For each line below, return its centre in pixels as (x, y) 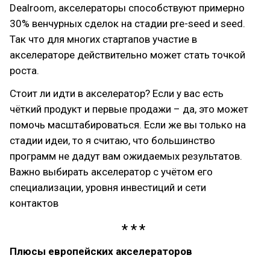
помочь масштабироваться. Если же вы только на (128, 124)
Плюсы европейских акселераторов (101, 251)
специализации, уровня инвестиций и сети (108, 187)
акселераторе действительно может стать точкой (127, 55)
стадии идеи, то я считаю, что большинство (112, 140)
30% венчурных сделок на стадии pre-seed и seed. (127, 23)
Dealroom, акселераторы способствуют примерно (127, 8)
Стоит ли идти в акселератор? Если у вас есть (117, 93)
